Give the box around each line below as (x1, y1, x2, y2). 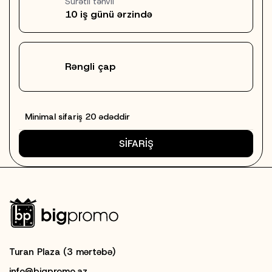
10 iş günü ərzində (65, 7, 152, 21)
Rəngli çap (65, 59, 115, 73)
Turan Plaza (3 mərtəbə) (9, 245, 116, 258)
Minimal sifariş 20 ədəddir (25, 110, 130, 122)
